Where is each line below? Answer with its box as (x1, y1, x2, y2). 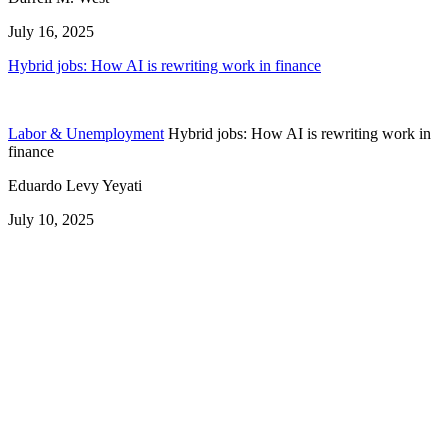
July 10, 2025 (8, 210, 94, 228)
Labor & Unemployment (8, 124, 164, 142)
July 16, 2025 (8, 22, 94, 40)
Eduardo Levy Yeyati (8, 176, 142, 194)
